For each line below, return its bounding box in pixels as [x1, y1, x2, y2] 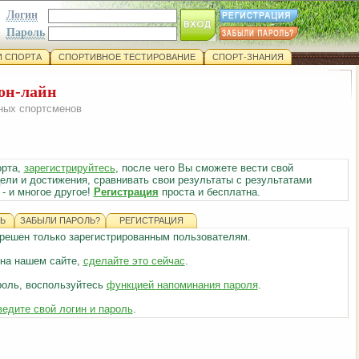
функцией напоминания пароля [106, 279, 258, 291]
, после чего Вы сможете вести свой [115, 162, 293, 174]
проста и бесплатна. [158, 186, 260, 198]
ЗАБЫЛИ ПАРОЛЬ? [19, 216, 100, 225]
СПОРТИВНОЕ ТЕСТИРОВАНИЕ [58, 52, 196, 62]
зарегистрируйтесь [23, 162, 115, 174]
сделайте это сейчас [83, 255, 185, 267]
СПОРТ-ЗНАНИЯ [212, 52, 284, 62]
